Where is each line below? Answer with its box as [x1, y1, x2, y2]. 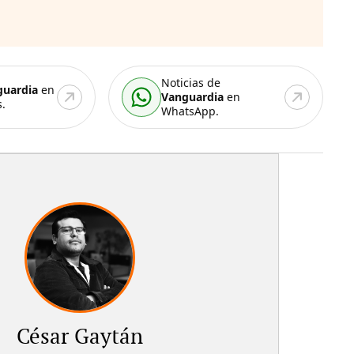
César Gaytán [17, 324, 144, 350]
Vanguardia [161, 88, 224, 104]
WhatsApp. [161, 103, 220, 119]
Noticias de [161, 74, 221, 90]
